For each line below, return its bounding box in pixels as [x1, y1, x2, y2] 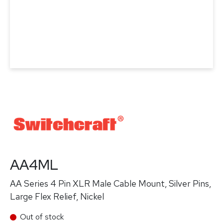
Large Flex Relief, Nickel [10, 191, 104, 202]
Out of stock [20, 212, 64, 222]
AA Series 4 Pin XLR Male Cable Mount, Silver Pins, [10, 178, 211, 189]
